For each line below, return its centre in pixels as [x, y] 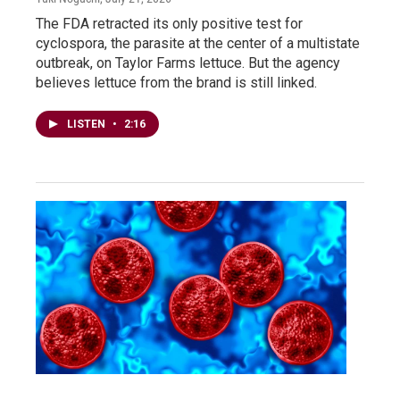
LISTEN [87, 124]
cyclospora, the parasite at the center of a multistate [198, 43]
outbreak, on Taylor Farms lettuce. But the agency [188, 63]
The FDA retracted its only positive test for [169, 24]
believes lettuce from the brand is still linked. [176, 83]
